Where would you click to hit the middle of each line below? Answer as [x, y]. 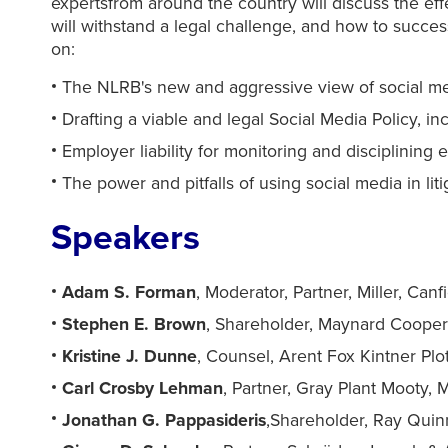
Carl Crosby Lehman [143, 388]
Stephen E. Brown [134, 324]
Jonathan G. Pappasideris [164, 420]
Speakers [125, 238]
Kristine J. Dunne [130, 356]
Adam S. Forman [129, 292]
